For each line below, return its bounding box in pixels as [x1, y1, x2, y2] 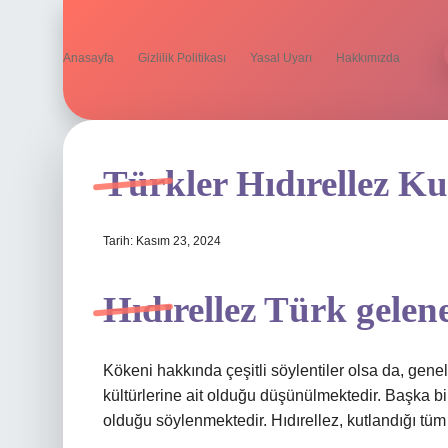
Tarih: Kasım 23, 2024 [103, 234, 221, 248]
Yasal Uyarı [250, 51, 312, 65]
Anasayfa [63, 51, 114, 65]
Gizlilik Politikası [138, 51, 226, 65]
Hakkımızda [336, 51, 400, 65]
